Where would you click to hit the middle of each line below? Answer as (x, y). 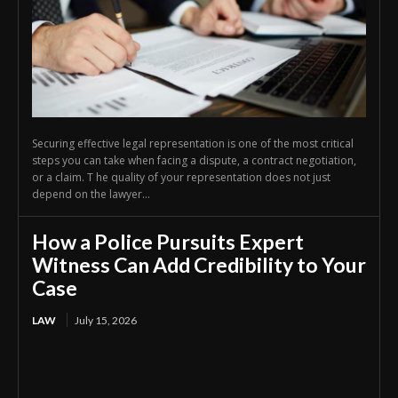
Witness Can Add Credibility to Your (199, 264)
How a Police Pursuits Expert (168, 241)
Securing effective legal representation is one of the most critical (193, 143)
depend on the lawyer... (91, 194)
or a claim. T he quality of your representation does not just (181, 177)
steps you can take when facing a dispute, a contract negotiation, (194, 160)
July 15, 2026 (106, 320)
